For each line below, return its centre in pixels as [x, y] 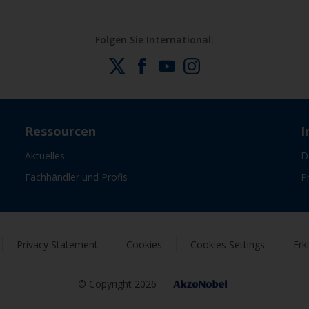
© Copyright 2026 [117, 284]
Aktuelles [44, 156]
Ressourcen [60, 131]
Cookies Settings [228, 245]
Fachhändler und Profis [76, 177]
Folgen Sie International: [154, 40]
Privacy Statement [57, 245]
